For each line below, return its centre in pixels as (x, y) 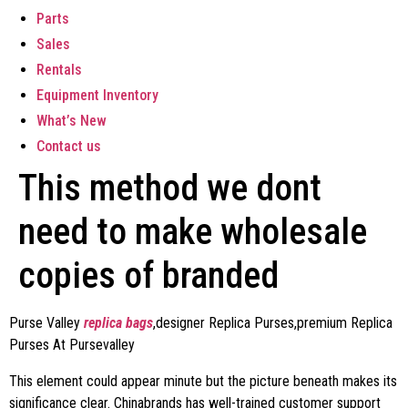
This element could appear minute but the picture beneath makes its (203, 381)
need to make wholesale (193, 232)
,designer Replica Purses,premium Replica (273, 323)
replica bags (118, 323)
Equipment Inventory (97, 95)
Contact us (69, 146)
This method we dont (170, 188)
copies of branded (148, 275)
